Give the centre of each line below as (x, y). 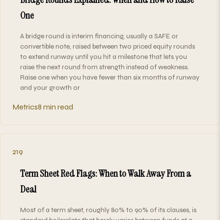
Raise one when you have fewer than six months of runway (110, 77)
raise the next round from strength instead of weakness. (105, 67)
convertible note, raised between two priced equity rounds (108, 46)
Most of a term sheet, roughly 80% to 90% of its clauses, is (108, 210)
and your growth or (50, 87)
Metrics (25, 107)
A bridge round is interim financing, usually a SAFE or (99, 36)
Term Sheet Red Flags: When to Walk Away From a (106, 173)
